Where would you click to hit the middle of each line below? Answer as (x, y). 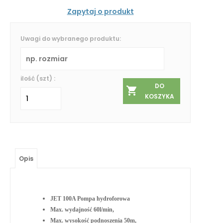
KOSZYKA (159, 97)
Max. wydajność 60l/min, (82, 209)
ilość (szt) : (38, 78)
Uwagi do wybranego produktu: (71, 38)
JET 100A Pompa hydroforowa (90, 198)
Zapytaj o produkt (100, 11)
